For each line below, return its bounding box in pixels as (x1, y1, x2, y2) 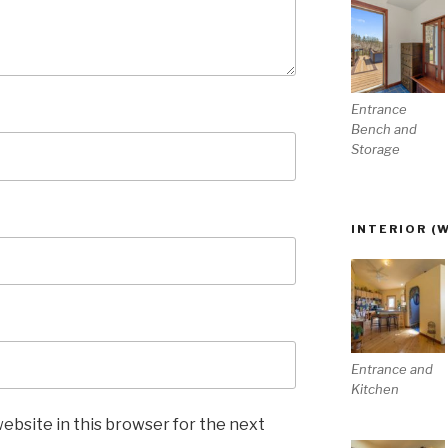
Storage (350, 140, 400, 157)
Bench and (350, 120, 417, 137)
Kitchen (350, 381, 399, 398)
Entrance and (350, 361, 433, 378)
